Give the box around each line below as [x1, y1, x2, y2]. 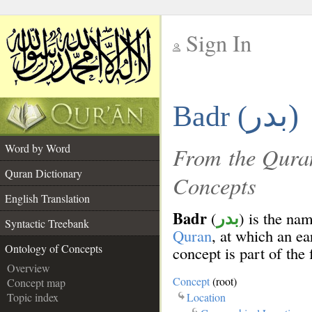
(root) [210, 273, 237, 288]
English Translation [5, 191, 90, 205]
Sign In [186, 28, 251, 58]
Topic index [7, 290, 58, 304]
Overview [7, 260, 50, 275]
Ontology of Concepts [5, 241, 102, 256]
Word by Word [5, 141, 70, 155]
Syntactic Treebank [5, 216, 89, 231]
